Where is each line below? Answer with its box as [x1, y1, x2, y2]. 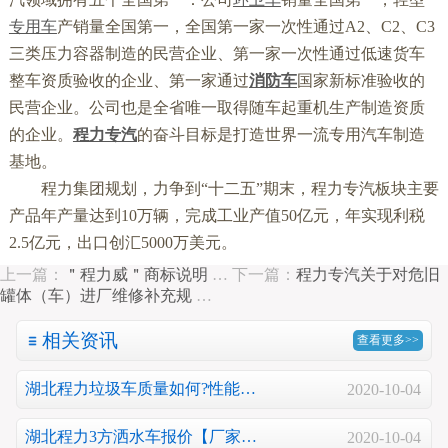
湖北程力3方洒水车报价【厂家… [25, 428, 257, 446]
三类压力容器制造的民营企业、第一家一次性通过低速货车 [8, 44, 425, 62]
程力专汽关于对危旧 [296, 265, 440, 283]
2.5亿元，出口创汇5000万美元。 [8, 233, 237, 251]
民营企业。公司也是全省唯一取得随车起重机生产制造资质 [8, 98, 425, 116]
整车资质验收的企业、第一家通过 [8, 71, 249, 89]
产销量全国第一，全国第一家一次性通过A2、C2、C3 [56, 17, 435, 35]
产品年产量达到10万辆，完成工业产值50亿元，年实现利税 [8, 206, 425, 224]
